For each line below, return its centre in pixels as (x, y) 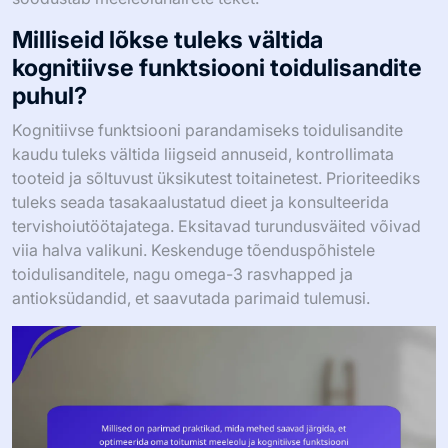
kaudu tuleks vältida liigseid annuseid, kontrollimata (203, 154)
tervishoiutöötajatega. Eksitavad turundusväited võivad (216, 226)
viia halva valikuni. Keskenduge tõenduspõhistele (193, 250)
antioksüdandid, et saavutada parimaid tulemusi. (191, 298)
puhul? (49, 96)
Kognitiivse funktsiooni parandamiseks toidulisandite (207, 130)
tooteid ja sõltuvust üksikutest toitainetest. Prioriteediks (216, 178)
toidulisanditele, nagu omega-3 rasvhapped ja (182, 274)
